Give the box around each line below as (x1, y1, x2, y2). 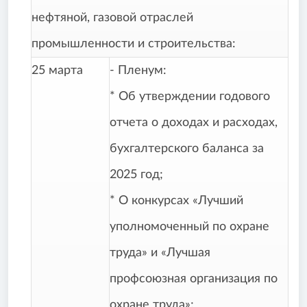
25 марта (32, 64, 83, 77)
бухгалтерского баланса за (110, 143, 264, 156)
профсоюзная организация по (110, 273, 278, 286)
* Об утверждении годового (110, 90, 270, 103)
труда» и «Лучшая (110, 247, 210, 260)
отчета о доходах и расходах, (110, 116, 278, 130)
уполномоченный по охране (110, 221, 269, 234)
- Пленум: (110, 64, 167, 77)
